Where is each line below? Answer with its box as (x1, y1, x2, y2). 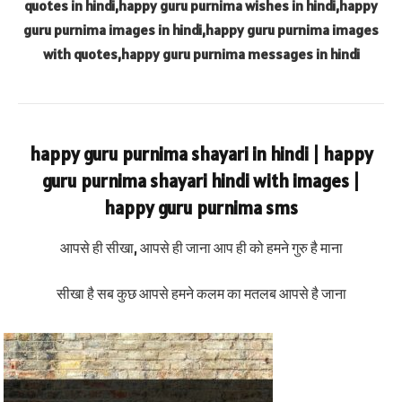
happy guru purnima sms (104, 197, 298, 221)
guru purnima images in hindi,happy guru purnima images (23, 21, 379, 39)
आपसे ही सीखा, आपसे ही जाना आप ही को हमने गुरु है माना (59, 238, 343, 257)
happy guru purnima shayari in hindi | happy (29, 143, 373, 167)
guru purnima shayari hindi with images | (42, 170, 360, 194)
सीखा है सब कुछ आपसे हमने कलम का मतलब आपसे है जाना (56, 284, 346, 303)
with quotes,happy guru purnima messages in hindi (42, 45, 360, 64)
